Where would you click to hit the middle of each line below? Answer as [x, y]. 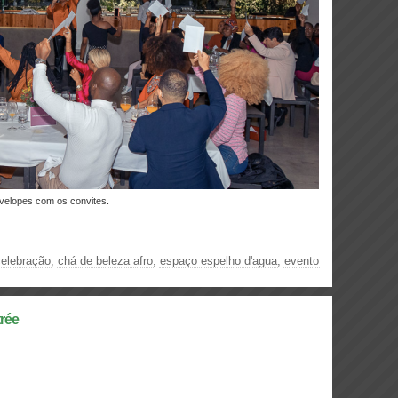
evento [302, 261]
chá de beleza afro [105, 261]
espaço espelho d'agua [219, 261]
